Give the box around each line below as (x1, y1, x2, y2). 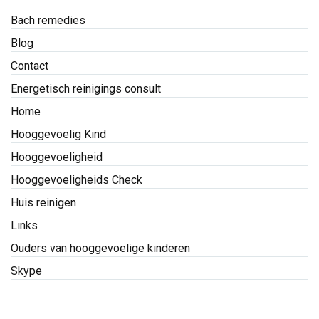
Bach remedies (11, 14, 85, 28)
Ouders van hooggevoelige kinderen (11, 241, 190, 256)
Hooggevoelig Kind (11, 127, 106, 142)
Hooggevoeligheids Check (11, 173, 142, 187)
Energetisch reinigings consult (11, 82, 161, 96)
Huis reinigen (11, 196, 76, 210)
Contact (11, 59, 48, 73)
